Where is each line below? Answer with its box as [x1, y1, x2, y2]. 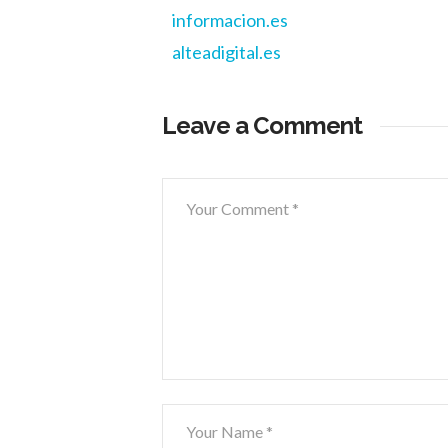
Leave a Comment [162, 111, 363, 141]
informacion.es [172, 9, 288, 32]
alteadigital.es [172, 41, 281, 64]
